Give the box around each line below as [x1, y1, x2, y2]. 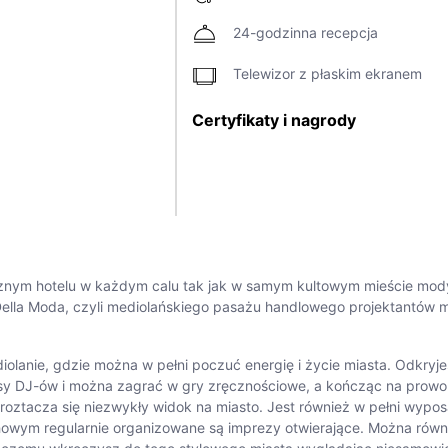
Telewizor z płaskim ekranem [233, 65, 422, 83]
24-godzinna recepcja [233, 24, 378, 42]
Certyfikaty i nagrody [192, 110, 356, 130]
